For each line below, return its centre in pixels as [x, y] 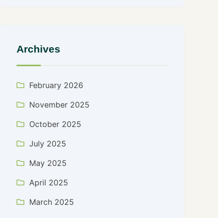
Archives [39, 49]
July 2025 [48, 144]
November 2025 [60, 105]
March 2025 [52, 202]
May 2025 [48, 163]
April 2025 [49, 182]
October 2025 [55, 124]
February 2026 [56, 85]
